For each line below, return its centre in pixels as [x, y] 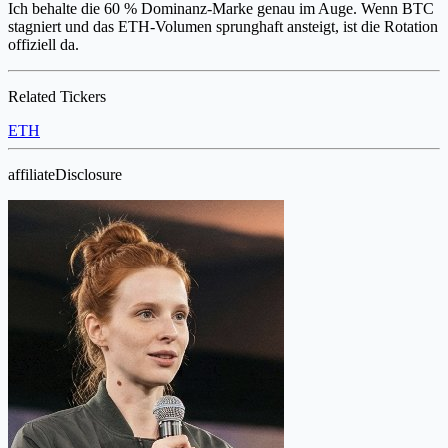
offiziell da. [43, 44]
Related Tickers [57, 96]
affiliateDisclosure [65, 174]
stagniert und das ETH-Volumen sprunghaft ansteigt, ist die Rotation [223, 26]
